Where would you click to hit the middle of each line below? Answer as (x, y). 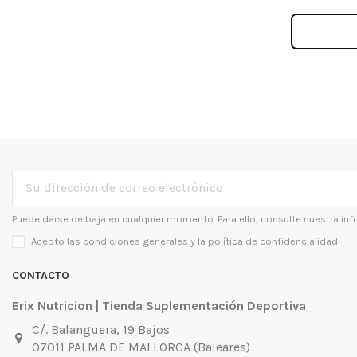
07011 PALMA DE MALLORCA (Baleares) (141, 347)
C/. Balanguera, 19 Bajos (100, 330)
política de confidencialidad (273, 241)
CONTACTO (41, 275)
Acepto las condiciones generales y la (120, 241)
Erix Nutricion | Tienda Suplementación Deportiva (159, 306)
